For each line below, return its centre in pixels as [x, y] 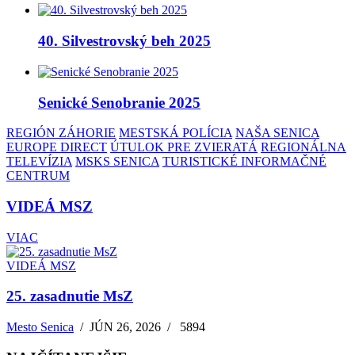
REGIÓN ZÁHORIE [61, 133]
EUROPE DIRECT [57, 147]
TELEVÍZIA [39, 162]
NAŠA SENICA [277, 133]
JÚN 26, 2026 [125, 327]
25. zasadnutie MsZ [70, 296]
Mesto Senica [40, 327]
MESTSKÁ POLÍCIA [176, 133]
